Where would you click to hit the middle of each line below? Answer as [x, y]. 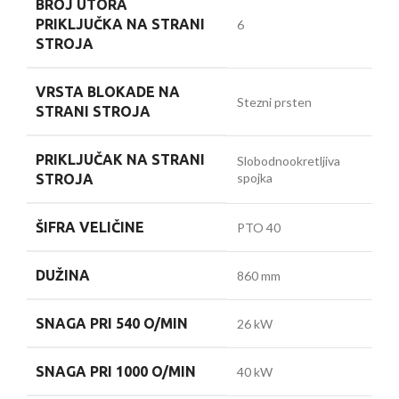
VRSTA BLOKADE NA [108, 92]
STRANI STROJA [93, 112]
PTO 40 [259, 228]
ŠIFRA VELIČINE [90, 228]
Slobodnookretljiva [289, 161]
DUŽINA [63, 276]
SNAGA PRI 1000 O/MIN [116, 372]
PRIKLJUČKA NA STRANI [120, 24]
